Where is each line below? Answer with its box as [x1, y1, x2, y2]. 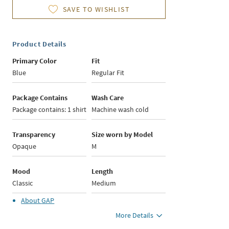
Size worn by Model [91, 130, 153, 140]
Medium [91, 178, 117, 188]
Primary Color [12, 56, 57, 66]
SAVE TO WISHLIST [62, 5, 130, 14]
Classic [12, 178, 33, 188]
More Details [116, 211, 154, 220]
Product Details [12, 39, 66, 49]
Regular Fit [91, 68, 125, 78]
